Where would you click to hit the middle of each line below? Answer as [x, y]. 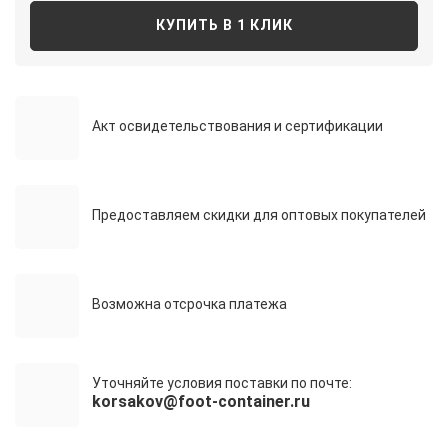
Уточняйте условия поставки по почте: [221, 382]
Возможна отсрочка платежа [189, 303]
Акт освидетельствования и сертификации [237, 125]
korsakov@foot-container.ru [200, 401]
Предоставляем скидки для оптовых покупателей [258, 214]
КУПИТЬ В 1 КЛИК [224, 25]
